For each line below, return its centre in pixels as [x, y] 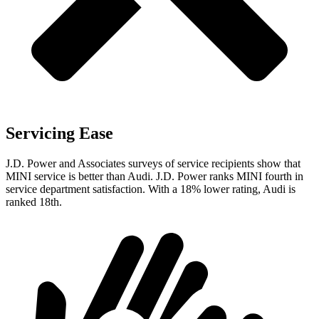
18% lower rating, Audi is [236, 189]
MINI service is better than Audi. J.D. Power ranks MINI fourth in [155, 177]
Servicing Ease [59, 134]
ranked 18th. [34, 202]
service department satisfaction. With [89, 189]
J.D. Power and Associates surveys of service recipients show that [153, 164]
